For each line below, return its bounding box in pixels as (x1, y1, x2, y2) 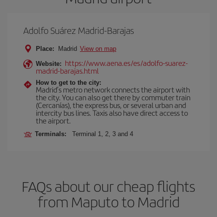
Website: (36, 60, 62, 67)
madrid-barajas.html (36, 65, 99, 76)
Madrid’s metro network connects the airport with (36, 84, 190, 94)
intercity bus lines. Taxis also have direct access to (36, 108, 188, 118)
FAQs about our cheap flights (22, 176, 195, 196)
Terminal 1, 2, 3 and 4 (72, 130, 133, 138)
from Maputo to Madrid (37, 191, 180, 212)
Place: (36, 45, 54, 52)
